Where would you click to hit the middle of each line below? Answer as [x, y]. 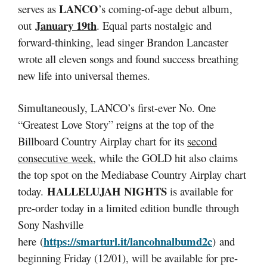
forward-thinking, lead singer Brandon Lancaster [123, 42]
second [202, 141]
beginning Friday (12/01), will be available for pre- [128, 257]
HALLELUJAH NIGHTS [107, 191]
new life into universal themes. [84, 75]
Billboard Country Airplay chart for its [103, 141]
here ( [31, 241]
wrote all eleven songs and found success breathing [128, 59]
